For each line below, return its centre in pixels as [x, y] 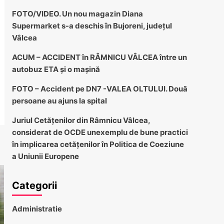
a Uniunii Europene [45, 156]
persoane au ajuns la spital [59, 100]
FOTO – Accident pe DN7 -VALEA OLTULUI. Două [99, 88]
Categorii [34, 185]
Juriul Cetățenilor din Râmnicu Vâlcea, [81, 120]
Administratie [37, 208]
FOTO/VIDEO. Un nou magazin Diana [77, 13]
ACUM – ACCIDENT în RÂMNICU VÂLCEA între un [99, 57]
